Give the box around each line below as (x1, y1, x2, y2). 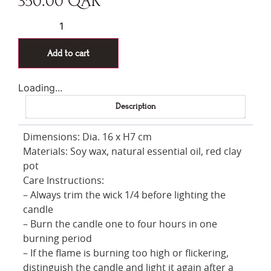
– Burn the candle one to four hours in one (23, 220, 217, 230)
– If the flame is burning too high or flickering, (23, 249, 229, 259)
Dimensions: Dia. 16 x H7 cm (23, 132, 152, 143)
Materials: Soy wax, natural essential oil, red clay (23, 147, 241, 157)
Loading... (18, 82, 62, 94)
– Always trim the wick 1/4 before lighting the (23, 191, 226, 201)
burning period (23, 234, 92, 244)
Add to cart (47, 48, 90, 59)
